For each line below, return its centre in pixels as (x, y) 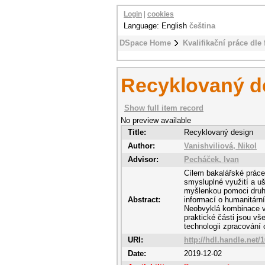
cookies (161, 14)
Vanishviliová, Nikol (220, 146)
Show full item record (164, 108)
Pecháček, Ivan (211, 159)
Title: (137, 132)
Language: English (156, 26)
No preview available (156, 120)
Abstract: (144, 200)
